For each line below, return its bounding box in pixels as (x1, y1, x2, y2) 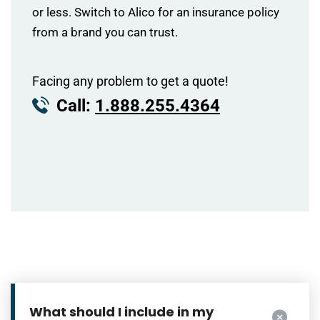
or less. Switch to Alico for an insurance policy (32, 5, 279, 19)
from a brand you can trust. (32, 25, 178, 39)
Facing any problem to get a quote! (32, 74, 229, 89)
